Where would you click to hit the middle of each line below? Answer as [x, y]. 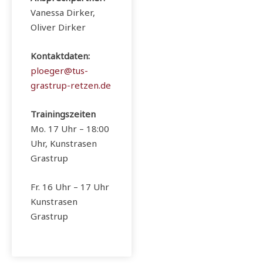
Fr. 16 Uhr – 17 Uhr [70, 187]
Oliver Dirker [58, 27]
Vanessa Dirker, [63, 13]
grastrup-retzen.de [71, 85]
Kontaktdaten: [60, 56]
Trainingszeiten [63, 114]
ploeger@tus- [59, 71]
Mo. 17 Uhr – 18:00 [70, 129]
